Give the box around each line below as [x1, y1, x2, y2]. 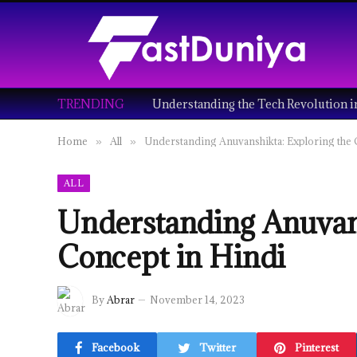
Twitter [199, 339, 236, 355]
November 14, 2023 [150, 293, 245, 307]
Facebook [92, 339, 139, 355]
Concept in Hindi [57, 237, 286, 276]
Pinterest [295, 339, 339, 355]
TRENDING [57, 96, 124, 112]
